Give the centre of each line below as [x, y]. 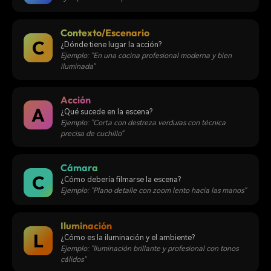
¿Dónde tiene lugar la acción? [111, 44]
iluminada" [77, 66]
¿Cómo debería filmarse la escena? [120, 179]
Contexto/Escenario [105, 32]
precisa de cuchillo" [92, 134]
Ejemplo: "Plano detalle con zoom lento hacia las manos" [153, 190]
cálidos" [73, 259]
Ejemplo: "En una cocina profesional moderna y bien [146, 55]
